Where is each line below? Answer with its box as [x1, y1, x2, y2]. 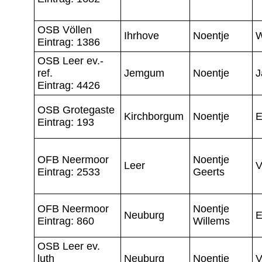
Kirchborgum [124, 110, 184, 122]
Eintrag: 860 [37, 215, 94, 227]
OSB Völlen [37, 23, 92, 36]
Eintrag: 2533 [37, 166, 100, 178]
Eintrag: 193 [37, 116, 94, 128]
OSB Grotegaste [37, 104, 115, 116]
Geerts [193, 166, 225, 178]
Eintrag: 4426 [37, 79, 100, 91]
